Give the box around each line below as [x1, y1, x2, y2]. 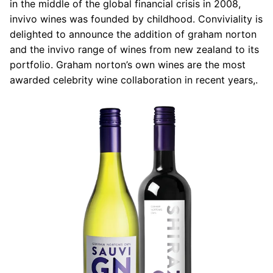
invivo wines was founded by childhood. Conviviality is [10, 12, 263, 25]
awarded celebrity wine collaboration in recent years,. [10, 73, 258, 86]
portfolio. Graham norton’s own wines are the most [10, 58, 246, 71]
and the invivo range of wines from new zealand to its [10, 43, 259, 55]
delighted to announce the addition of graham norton [10, 27, 257, 40]
